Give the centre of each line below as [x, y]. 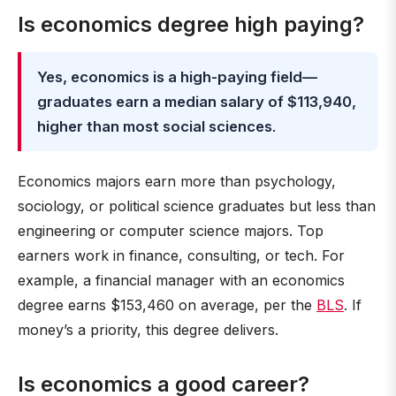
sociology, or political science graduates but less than [197, 206]
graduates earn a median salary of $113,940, [197, 102]
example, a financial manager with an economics [181, 280]
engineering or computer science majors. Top [171, 231]
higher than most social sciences [155, 126]
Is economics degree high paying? [191, 24]
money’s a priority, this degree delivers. [148, 330]
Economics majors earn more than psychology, [177, 181]
